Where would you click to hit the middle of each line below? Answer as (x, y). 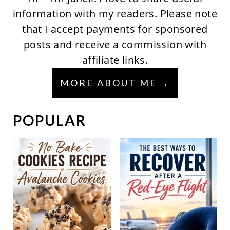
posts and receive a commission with (115, 45)
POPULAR (49, 120)
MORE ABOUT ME (109, 83)
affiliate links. (115, 60)
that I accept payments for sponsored (115, 29)
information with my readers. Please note (115, 14)
